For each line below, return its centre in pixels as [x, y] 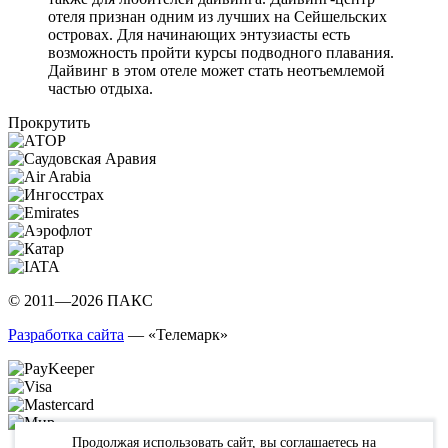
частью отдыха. [100, 88]
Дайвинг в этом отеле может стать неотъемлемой [216, 70]
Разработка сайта [66, 334]
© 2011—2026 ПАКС [80, 300]
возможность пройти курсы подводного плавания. [221, 52]
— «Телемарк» [176, 334]
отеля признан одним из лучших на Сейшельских [217, 16]
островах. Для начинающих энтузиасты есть [199, 34]
